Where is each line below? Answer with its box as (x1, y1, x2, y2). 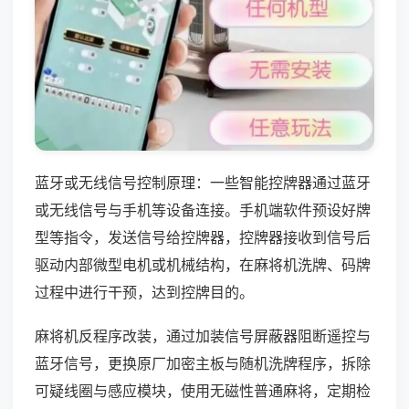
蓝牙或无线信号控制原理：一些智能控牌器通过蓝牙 (35, 173, 371, 192)
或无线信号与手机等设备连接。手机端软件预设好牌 (35, 200, 371, 219)
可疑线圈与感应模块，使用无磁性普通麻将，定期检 (35, 381, 371, 400)
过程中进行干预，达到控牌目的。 (35, 282, 254, 301)
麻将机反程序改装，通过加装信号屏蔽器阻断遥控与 (35, 326, 371, 345)
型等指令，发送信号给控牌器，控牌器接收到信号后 (35, 227, 371, 246)
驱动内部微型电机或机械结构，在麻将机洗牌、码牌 (35, 255, 371, 274)
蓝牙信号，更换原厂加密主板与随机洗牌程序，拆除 (35, 353, 371, 372)
